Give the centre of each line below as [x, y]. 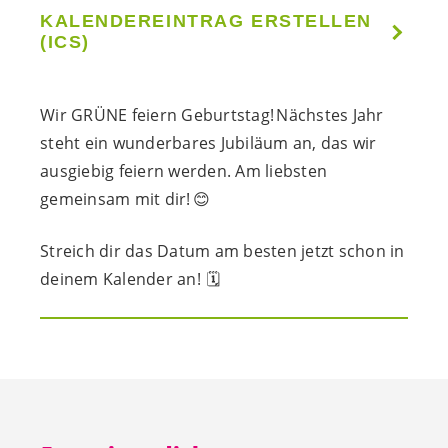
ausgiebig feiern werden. [135, 171]
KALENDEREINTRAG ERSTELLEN [206, 20]
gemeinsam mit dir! [115, 199]
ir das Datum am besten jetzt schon [249, 251]
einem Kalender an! [129, 279]
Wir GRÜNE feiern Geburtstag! [157, 115]
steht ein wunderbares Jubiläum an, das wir [208, 143]
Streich [69, 251]
